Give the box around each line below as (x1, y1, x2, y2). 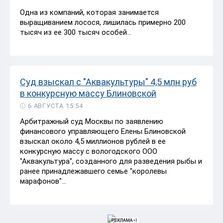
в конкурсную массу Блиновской (20, 88, 156, 99)
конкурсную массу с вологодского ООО (20, 146, 157, 156)
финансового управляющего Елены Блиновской (20, 126, 186, 136)
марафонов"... (20, 176, 66, 186)
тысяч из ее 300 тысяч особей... (20, 27, 131, 37)
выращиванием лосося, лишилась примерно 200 (20, 17, 186, 27)
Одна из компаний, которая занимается (20, 7, 159, 17)
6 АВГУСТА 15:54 (28, 102, 83, 110)
